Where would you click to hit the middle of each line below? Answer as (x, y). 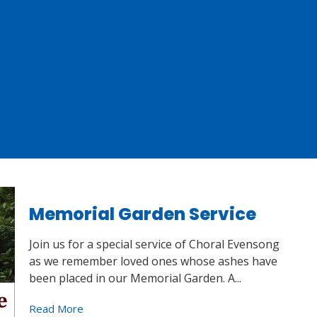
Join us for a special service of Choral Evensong (154, 244)
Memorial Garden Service (142, 214)
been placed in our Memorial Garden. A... (135, 278)
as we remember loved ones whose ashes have (153, 261)
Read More (56, 308)
